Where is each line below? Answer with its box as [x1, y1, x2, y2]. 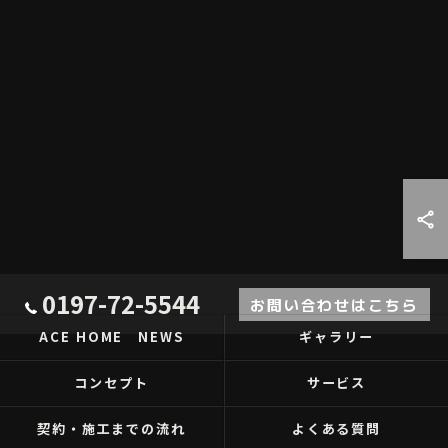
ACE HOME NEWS [38, 327, 185, 346]
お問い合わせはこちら [249, 293, 420, 315]
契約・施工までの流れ [36, 419, 187, 438]
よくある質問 [291, 419, 382, 438]
